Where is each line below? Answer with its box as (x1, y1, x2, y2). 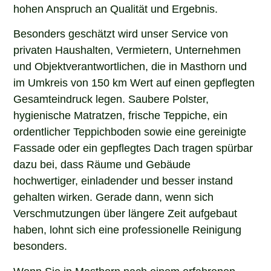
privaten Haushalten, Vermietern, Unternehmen (13, 43, 241, 56)
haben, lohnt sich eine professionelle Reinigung (13, 223, 242, 235)
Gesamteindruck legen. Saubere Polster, (13, 92, 209, 105)
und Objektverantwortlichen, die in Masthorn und (13, 59, 247, 72)
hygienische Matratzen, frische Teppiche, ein (13, 108, 228, 121)
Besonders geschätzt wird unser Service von (13, 27, 229, 39)
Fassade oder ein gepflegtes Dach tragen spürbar (13, 141, 253, 154)
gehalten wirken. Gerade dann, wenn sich (13, 190, 214, 203)
